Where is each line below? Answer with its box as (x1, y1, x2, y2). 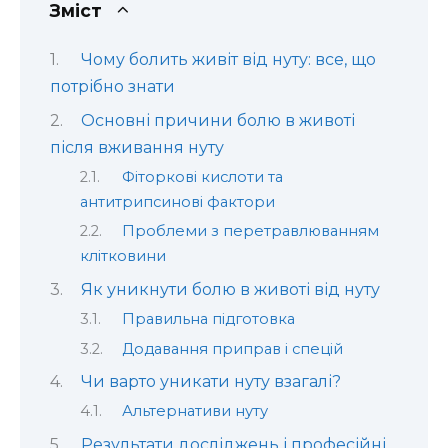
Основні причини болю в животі (80, 110, 355, 130)
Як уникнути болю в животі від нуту (80, 279, 380, 299)
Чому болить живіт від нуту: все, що (80, 50, 376, 70)
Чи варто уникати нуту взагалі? (80, 371, 341, 391)
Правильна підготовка (121, 310, 295, 329)
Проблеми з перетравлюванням (121, 222, 379, 241)
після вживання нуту (50, 137, 224, 157)
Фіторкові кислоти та (121, 167, 283, 186)
